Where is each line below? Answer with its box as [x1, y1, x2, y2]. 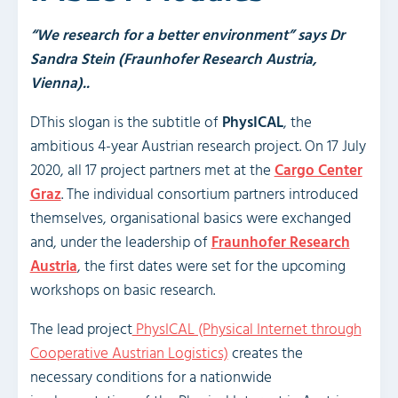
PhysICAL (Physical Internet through [131, 317, 362, 343]
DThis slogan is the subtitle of [29, 110, 222, 136]
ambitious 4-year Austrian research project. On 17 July [29, 134, 366, 160]
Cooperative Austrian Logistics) [29, 341, 228, 367]
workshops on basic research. [29, 278, 215, 304]
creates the [227, 341, 303, 367]
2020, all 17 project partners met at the [29, 158, 275, 184]
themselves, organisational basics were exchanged [29, 206, 351, 232]
